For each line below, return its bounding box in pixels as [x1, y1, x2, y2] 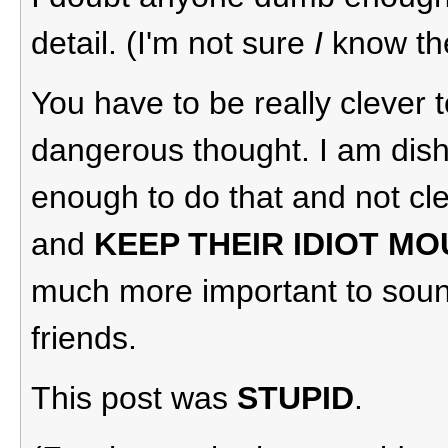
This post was [31, 379, 237, 416]
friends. [31, 319, 137, 356]
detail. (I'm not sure [31, 24, 314, 61]
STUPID [237, 379, 354, 416]
